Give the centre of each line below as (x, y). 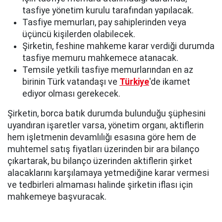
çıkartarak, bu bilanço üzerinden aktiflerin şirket (100, 161)
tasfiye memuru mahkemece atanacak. (100, 58)
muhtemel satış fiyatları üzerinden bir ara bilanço (103, 149)
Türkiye (134, 82)
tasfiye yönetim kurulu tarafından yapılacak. (108, 10)
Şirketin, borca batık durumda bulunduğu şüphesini (107, 113)
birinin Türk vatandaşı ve (71, 82)
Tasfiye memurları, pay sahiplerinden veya (104, 22)
